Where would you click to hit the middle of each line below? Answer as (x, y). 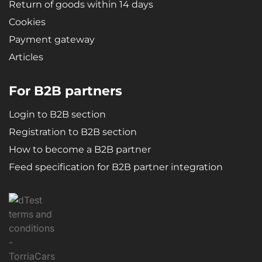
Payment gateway (52, 40)
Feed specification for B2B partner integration (116, 167)
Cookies (27, 22)
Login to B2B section (57, 114)
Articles (26, 57)
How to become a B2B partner (80, 149)
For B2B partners (65, 91)
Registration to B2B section (73, 132)
